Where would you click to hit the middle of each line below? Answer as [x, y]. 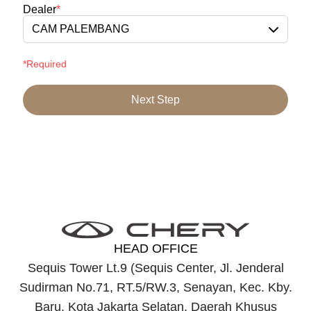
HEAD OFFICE [155, 249]
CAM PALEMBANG [81, 29]
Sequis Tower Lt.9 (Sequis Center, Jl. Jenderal [155, 268]
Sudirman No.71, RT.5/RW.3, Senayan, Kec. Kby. [155, 288]
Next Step [155, 100]
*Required [45, 64]
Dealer [40, 10]
